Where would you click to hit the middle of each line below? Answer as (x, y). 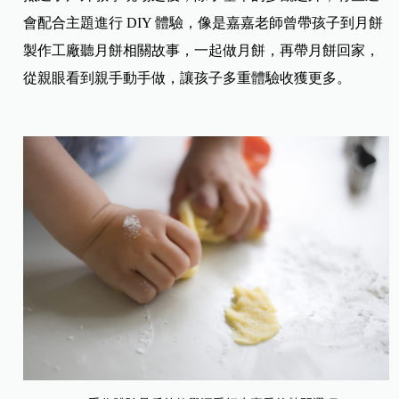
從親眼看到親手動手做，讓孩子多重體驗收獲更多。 (187, 77)
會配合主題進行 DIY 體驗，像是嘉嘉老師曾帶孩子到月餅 (204, 22)
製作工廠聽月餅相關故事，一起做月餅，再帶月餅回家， (202, 50)
